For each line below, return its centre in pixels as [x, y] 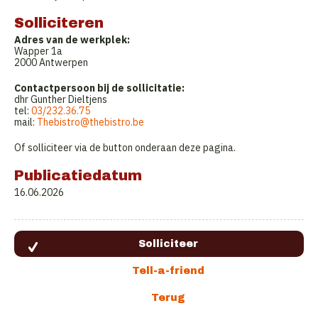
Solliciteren [59, 23]
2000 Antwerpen [51, 62]
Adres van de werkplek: [72, 40]
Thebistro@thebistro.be [91, 122]
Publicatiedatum [78, 175]
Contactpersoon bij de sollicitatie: [99, 88]
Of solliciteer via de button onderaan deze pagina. [125, 148]
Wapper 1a [38, 51]
